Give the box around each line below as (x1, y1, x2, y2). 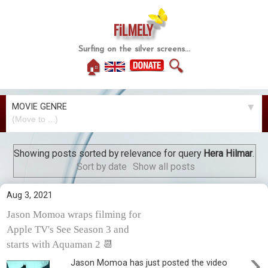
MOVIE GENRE (12, 102, 67, 112)
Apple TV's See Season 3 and (7, 223, 129, 235)
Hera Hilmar (203, 148, 252, 160)
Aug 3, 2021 (7, 190, 53, 200)
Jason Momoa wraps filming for (7, 208, 141, 220)
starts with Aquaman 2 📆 (7, 238, 113, 250)
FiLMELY (113, 20, 153, 40)
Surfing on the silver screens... (78, 45, 190, 54)
